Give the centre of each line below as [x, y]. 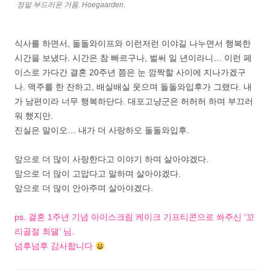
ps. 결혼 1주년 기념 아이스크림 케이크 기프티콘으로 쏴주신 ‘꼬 [134, 217]
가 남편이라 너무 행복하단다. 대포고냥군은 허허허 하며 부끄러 [134, 102]
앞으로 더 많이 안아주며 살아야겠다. [84, 188]
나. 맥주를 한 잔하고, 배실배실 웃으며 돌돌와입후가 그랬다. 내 [133, 87]
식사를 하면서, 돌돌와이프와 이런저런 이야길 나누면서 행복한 [133, 44]
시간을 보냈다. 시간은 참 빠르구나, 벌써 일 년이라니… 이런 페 [133, 58]
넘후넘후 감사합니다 [55, 246]
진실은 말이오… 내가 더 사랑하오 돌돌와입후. [102, 130]
